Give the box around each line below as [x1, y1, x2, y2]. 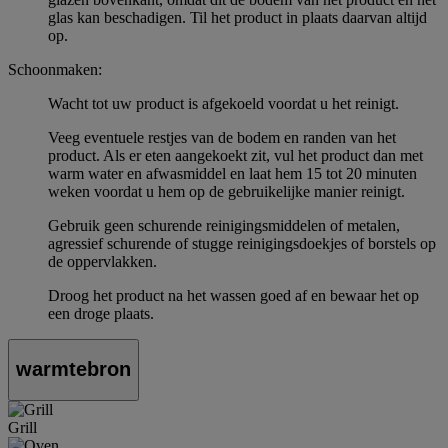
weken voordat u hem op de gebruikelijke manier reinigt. [48, 182, 405, 200]
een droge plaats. [48, 304, 154, 322]
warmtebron [16, 358, 131, 381]
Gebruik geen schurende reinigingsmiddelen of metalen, [48, 216, 400, 234]
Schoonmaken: [8, 60, 102, 78]
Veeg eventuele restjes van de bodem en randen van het [48, 128, 396, 146]
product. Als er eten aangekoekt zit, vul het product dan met [48, 146, 423, 164]
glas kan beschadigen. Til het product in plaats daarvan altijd [48, 8, 427, 26]
